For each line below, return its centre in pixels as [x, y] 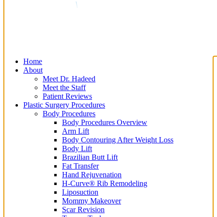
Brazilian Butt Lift [90, 157]
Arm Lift [76, 131]
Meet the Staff [64, 87]
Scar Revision [83, 209]
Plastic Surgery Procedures [64, 105]
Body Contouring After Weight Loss [118, 140]
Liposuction [80, 192]
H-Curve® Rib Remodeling [105, 183]
